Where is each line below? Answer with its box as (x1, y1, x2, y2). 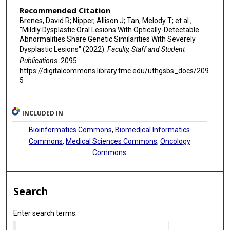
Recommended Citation (19, 5, 110, 16)
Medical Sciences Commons (65, 137, 157, 146)
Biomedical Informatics (115, 126, 190, 135)
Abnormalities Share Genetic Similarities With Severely (19, 35, 196, 44)
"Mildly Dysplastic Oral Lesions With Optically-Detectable (19, 26, 199, 34)
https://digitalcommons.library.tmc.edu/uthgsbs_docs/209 (19, 67, 209, 75)
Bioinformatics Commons (29, 126, 112, 135)
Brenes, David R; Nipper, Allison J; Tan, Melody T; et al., (19, 16, 192, 25)
